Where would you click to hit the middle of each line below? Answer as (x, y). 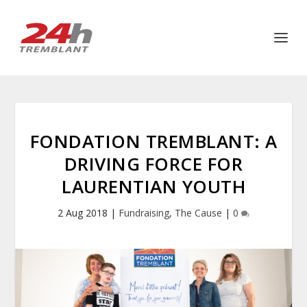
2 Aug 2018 (83, 213)
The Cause (198, 213)
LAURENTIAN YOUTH (153, 186)
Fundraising (144, 213)
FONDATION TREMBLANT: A (153, 141)
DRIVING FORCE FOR (153, 164)
